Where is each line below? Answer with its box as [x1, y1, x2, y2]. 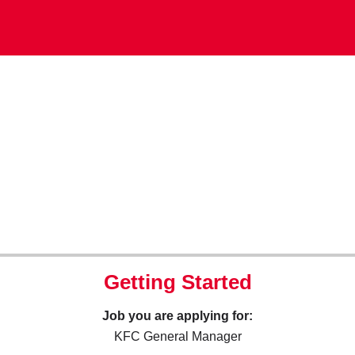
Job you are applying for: [102, 309, 253, 323]
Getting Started [103, 270, 252, 294]
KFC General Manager [113, 330, 242, 343]
